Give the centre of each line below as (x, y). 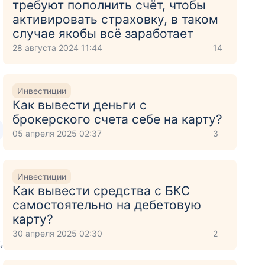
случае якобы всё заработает (103, 33)
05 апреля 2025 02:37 (57, 133)
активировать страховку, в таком (116, 19)
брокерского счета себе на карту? (118, 119)
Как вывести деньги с (80, 105)
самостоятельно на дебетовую (107, 205)
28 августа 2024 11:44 (58, 48)
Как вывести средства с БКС (101, 191)
